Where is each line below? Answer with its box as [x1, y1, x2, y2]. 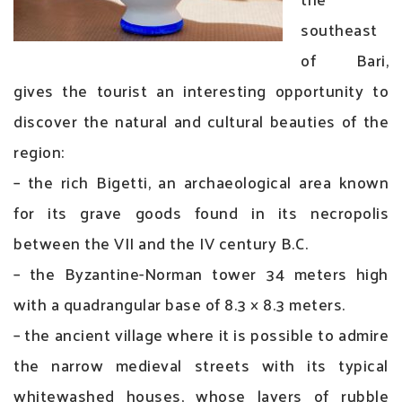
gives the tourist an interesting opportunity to [13, 74, 389, 105]
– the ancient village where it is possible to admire [13, 319, 389, 349]
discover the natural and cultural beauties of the [13, 105, 389, 135]
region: [13, 135, 65, 166]
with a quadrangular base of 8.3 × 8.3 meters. [13, 288, 345, 319]
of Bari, [301, 44, 389, 74]
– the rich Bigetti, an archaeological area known [13, 166, 389, 197]
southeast [301, 13, 378, 44]
